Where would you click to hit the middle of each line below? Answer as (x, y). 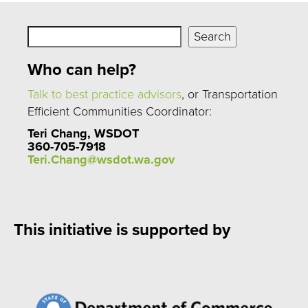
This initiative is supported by (122, 230)
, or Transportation (230, 94)
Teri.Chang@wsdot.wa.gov (101, 159)
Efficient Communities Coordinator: (120, 111)
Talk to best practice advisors (104, 94)
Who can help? (82, 69)
